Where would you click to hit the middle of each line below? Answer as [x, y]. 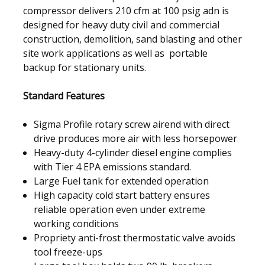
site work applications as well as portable [115, 54]
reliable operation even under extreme [120, 210]
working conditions [77, 224]
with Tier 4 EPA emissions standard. [113, 167]
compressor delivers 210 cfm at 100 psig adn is [126, 11]
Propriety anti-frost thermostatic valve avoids [135, 238]
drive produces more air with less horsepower [136, 139]
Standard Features [64, 96]
